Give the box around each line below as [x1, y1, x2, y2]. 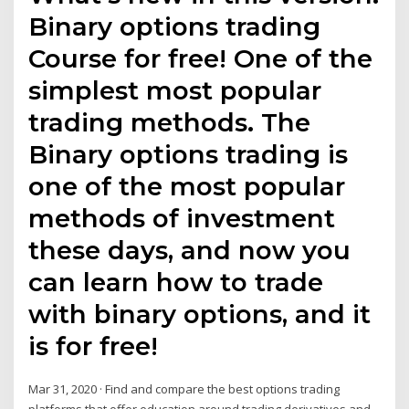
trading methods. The [28, 107, 311, 139]
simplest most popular [28, 75, 322, 107]
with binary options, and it [28, 299, 372, 330]
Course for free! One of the [28, 43, 373, 75]
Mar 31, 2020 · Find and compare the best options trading [28, 381, 341, 398]
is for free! [28, 330, 159, 362]
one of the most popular [28, 171, 346, 203]
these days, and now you [28, 235, 351, 267]
